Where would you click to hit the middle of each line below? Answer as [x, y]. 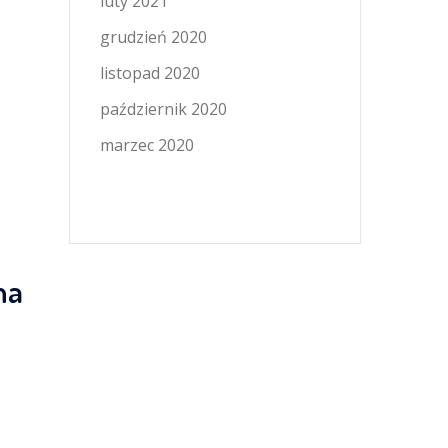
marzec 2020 [146, 145]
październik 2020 [163, 109]
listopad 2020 [149, 73]
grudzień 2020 [153, 37]
